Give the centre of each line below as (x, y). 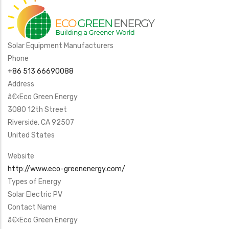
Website (21, 156)
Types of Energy (35, 182)
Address (21, 84)
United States (31, 135)
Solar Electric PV (35, 194)
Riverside (23, 122)
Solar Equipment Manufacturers (61, 46)
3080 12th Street (37, 110)
